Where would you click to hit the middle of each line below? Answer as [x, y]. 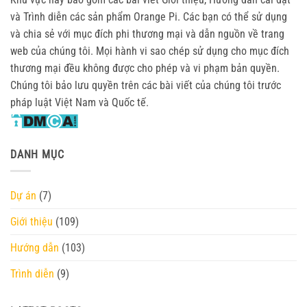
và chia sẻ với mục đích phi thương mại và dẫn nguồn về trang [147, 34]
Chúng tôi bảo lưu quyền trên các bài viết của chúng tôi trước [146, 85]
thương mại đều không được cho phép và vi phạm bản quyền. [145, 68]
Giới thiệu [32, 222]
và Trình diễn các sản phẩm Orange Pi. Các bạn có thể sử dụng [149, 16]
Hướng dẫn [35, 248]
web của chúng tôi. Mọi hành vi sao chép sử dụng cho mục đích [150, 51]
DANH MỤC [37, 154]
